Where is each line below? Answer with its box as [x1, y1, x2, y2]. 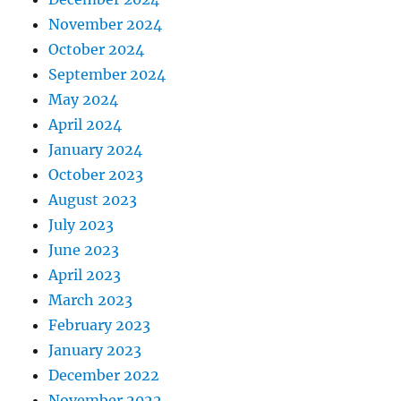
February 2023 [48, 316, 151, 335]
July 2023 [48, 216, 115, 235]
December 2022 [48, 366, 160, 385]
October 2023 [48, 166, 144, 184]
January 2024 [48, 141, 143, 159]
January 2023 [48, 341, 142, 360]
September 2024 [48, 65, 166, 84]
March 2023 [48, 291, 133, 310]
